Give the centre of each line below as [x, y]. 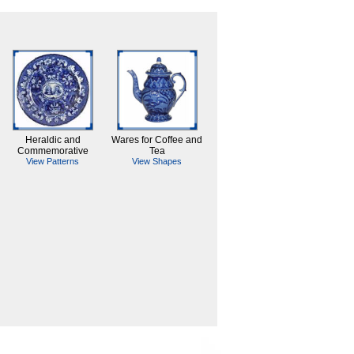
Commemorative [53, 151]
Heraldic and [53, 140]
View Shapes [157, 161]
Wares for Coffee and [157, 140]
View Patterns [53, 161]
